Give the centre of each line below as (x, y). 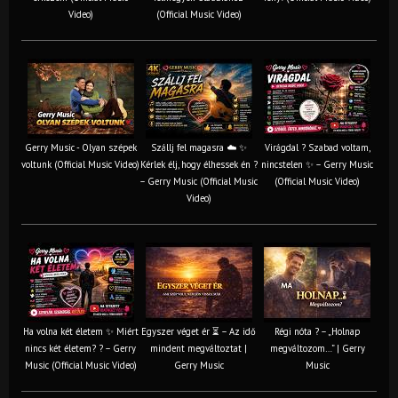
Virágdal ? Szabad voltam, (317, 147)
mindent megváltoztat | (199, 348)
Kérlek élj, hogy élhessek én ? (199, 164)
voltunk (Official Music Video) (80, 164)
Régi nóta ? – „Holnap (317, 331)
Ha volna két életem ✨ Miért (80, 331)
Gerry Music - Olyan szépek (80, 147)
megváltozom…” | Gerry (317, 348)
